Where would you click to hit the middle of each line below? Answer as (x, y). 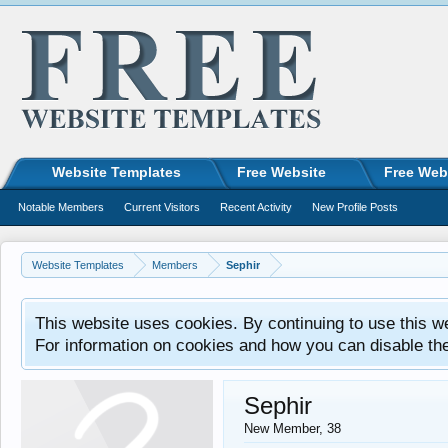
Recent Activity (256, 207)
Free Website (281, 172)
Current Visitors (162, 207)
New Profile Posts (355, 207)
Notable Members (61, 207)
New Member (281, 428)
